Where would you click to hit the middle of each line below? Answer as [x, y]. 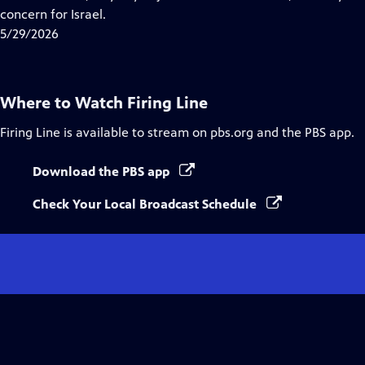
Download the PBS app [103, 172]
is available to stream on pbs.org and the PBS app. [207, 132]
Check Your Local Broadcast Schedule [146, 204]
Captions [144, 13]
